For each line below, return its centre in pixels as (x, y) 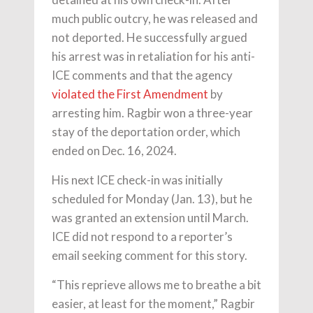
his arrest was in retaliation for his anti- (153, 57)
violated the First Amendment (130, 94)
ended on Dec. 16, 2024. (114, 151)
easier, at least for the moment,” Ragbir (153, 304)
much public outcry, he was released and (155, 19)
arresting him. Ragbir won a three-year (152, 113)
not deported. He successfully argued (150, 38)
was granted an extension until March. (150, 218)
